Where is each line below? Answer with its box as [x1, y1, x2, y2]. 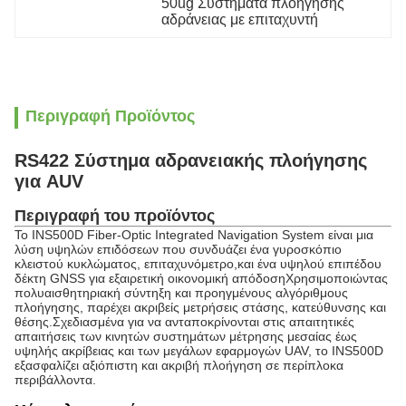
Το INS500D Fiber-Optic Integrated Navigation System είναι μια [14, 227, 373, 242]
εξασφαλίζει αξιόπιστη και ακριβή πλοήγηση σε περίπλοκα [14, 358, 343, 372]
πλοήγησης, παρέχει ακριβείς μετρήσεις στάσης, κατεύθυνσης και [14, 300, 386, 314]
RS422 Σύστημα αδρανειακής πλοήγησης [14, 150, 367, 170]
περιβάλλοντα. [14, 372, 96, 387]
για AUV [14, 171, 83, 191]
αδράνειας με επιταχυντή [161, 12, 319, 27]
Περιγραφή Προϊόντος [25, 107, 195, 125]
